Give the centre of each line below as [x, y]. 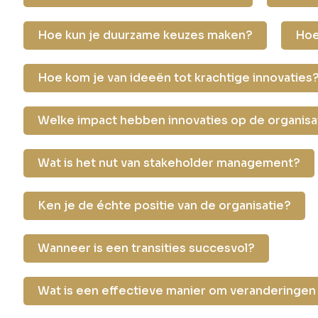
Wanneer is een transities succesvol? [147, 248]
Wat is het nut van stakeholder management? [169, 163]
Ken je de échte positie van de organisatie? [165, 206]
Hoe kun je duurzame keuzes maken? [146, 35]
